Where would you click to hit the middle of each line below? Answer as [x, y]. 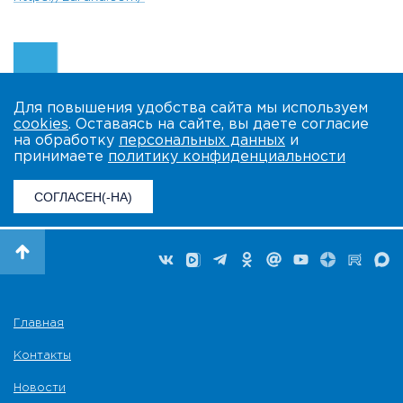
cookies [41, 125]
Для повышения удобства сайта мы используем [191, 109]
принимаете [61, 157]
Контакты [42, 356]
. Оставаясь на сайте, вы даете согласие [219, 125]
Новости [40, 389]
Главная [39, 324]
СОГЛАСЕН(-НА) [83, 197]
